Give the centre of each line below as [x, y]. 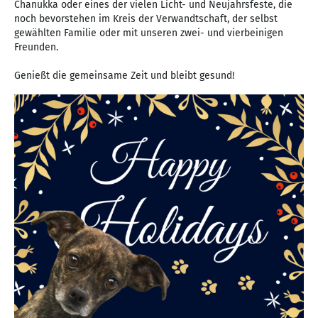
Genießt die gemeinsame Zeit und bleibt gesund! [124, 75]
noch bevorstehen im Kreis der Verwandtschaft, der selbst [146, 18]
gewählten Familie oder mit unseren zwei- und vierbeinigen [149, 33]
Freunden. [36, 47]
